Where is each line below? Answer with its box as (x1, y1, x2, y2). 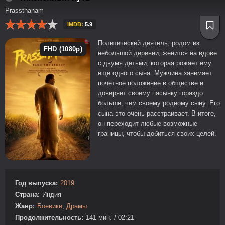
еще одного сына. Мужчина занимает (98, 69, 212, 77)
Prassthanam (5, 7, 44, 14)
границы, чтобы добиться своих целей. (98, 130, 216, 137)
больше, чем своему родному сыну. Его (98, 99, 220, 107)
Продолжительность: (15, 213, 83, 221)
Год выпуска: (15, 179, 58, 187)
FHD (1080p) (43, 45, 82, 53)
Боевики (37, 202, 62, 210)
